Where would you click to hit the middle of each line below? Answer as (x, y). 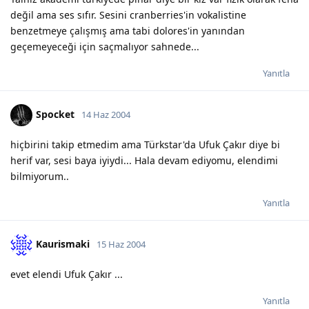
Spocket (55, 114)
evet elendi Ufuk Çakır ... (67, 274)
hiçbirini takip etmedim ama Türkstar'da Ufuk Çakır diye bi (145, 144)
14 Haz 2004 (106, 114)
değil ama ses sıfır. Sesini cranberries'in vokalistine (128, 14)
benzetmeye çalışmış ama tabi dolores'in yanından (128, 30)
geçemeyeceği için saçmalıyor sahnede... (105, 46)
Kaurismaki (63, 243)
